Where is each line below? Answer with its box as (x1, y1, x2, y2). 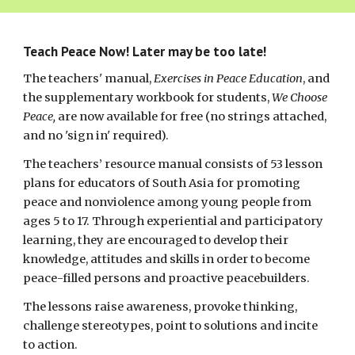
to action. (23, 338, 81, 352)
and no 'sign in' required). (23, 128, 170, 143)
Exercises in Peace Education (154, 71, 303, 86)
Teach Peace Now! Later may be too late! (23, 42, 270, 60)
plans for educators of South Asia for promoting (23, 176, 301, 190)
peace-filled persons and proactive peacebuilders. (23, 271, 313, 285)
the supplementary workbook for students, (23, 90, 273, 105)
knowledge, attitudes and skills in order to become (23, 252, 311, 266)
